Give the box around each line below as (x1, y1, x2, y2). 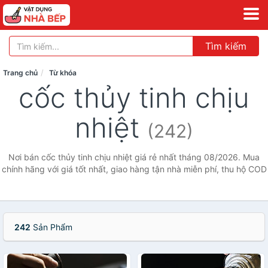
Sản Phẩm (31, 222, 72, 232)
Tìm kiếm (205, 40, 246, 52)
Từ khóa (49, 68, 77, 77)
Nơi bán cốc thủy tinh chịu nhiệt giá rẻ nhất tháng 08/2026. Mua (8, 152, 260, 162)
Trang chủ (3, 68, 38, 77)
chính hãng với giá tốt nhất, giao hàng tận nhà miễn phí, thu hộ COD (1, 164, 267, 174)
